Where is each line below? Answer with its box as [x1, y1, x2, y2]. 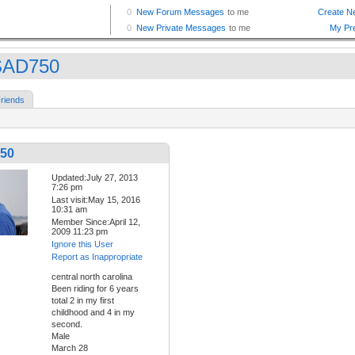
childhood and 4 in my [52, 307, 135, 318]
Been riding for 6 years [52, 284, 139, 294]
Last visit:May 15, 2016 [52, 195, 140, 205]
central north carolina [52, 272, 132, 282]
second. [52, 319, 82, 330]
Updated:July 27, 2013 [52, 173, 138, 183]
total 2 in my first [52, 296, 114, 306]
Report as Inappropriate [52, 252, 143, 262]
